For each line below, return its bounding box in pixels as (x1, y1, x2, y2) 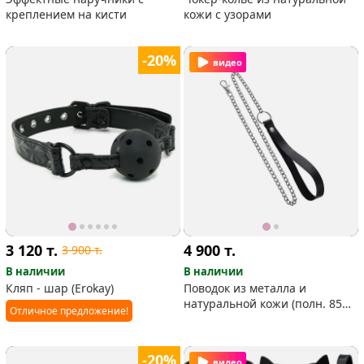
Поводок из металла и (184, 279, 307, 296)
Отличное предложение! (10, 303, 129, 318)
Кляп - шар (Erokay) (6, 279, 115, 296)
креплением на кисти (6, 6, 128, 22)
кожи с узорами (184, 6, 272, 22)
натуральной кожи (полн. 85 (184, 295, 343, 311)
